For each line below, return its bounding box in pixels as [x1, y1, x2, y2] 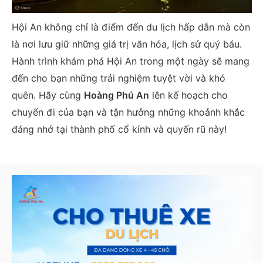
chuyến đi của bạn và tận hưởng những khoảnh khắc [11, 106, 245, 118]
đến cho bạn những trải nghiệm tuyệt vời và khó [11, 72, 225, 84]
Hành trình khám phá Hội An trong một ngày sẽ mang [11, 55, 249, 67]
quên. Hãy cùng [11, 89, 84, 101]
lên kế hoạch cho [149, 89, 228, 101]
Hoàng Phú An [83, 89, 149, 101]
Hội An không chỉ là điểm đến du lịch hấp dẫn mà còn [11, 21, 250, 33]
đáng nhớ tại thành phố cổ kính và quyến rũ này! [11, 123, 227, 135]
